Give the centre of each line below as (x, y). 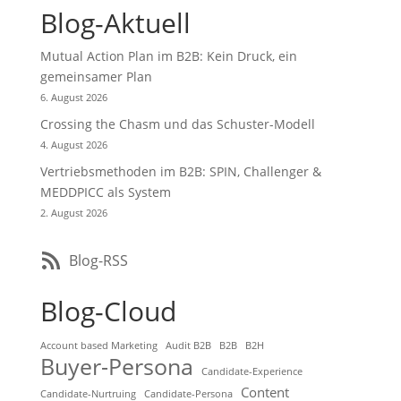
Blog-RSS (98, 260)
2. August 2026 (73, 213)
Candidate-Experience (252, 371)
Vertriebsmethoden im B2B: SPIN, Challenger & (180, 171)
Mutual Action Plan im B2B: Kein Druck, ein (168, 56)
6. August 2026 (73, 97)
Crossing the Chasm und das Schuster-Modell (177, 124)
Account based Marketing (98, 346)
